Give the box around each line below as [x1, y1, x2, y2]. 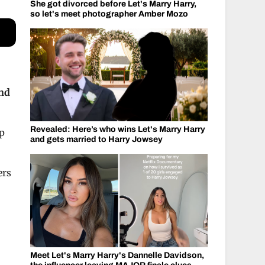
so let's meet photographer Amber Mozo [30, 9, 188, 18]
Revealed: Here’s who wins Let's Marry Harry [30, 125, 205, 134]
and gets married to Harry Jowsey [30, 135, 163, 144]
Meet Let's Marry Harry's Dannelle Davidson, [30, 250, 204, 260]
